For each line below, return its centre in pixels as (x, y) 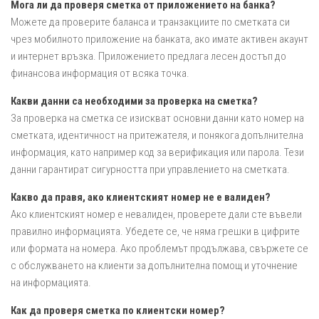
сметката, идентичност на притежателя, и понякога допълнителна (157, 135)
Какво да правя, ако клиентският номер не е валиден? (141, 197)
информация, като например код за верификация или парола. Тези (157, 152)
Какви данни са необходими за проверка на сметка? (134, 101)
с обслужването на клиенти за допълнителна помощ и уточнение (154, 265)
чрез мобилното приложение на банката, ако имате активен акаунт (159, 39)
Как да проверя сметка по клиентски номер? (118, 310)
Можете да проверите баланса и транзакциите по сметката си (150, 22)
